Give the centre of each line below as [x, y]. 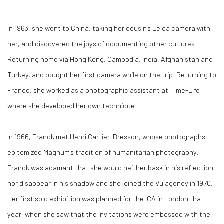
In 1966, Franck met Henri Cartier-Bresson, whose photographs [106, 136]
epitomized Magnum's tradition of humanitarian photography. [103, 152]
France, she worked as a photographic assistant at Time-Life [104, 90]
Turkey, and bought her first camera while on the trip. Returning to [112, 74]
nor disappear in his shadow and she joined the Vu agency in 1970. [110, 183]
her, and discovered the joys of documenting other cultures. [102, 43]
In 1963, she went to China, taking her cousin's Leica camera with [109, 28]
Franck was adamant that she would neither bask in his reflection [110, 167]
